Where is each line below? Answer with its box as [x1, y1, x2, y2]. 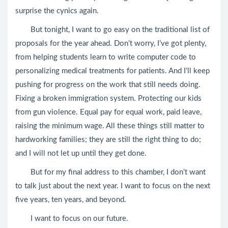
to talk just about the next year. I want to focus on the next [15, 182, 210, 190]
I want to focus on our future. [15, 215, 128, 222]
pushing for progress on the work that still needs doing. [15, 81, 201, 89]
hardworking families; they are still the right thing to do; [15, 136, 201, 144]
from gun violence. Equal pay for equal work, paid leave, [15, 108, 202, 116]
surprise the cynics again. [15, 7, 99, 15]
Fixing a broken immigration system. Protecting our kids [15, 95, 202, 102]
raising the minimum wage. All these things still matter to [15, 122, 205, 130]
